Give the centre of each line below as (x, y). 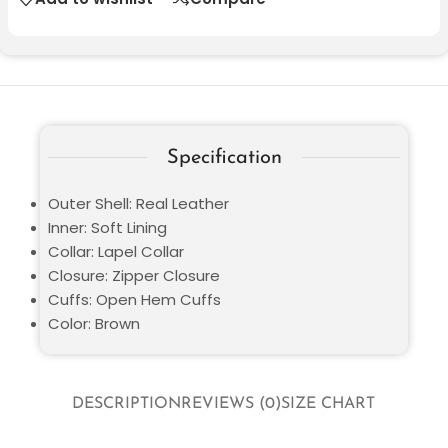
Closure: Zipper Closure (134, 275)
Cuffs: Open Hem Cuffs (134, 299)
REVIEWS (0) (231, 404)
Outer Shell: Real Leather (138, 203)
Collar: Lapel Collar (116, 251)
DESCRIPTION (127, 404)
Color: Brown (94, 323)
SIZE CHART (328, 404)
